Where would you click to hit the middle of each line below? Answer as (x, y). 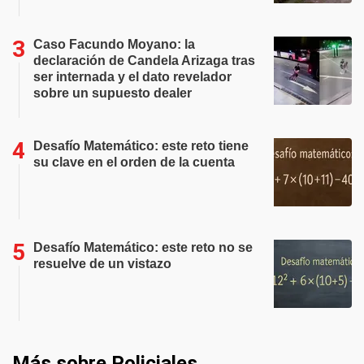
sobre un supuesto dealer (113, 93)
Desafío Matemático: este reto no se (143, 247)
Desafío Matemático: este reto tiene (141, 146)
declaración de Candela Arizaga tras (144, 61)
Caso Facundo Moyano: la (114, 44)
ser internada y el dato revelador (132, 77)
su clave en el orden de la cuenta (134, 162)
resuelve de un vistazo (102, 264)
